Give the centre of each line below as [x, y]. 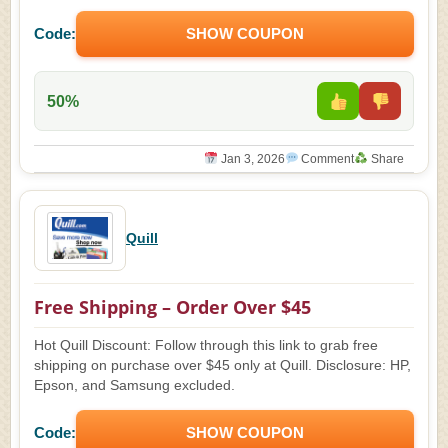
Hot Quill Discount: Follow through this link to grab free [206, 345]
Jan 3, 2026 [251, 159]
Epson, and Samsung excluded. [134, 385]
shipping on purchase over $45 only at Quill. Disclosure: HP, [222, 365]
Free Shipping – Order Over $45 [172, 307]
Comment [326, 159]
